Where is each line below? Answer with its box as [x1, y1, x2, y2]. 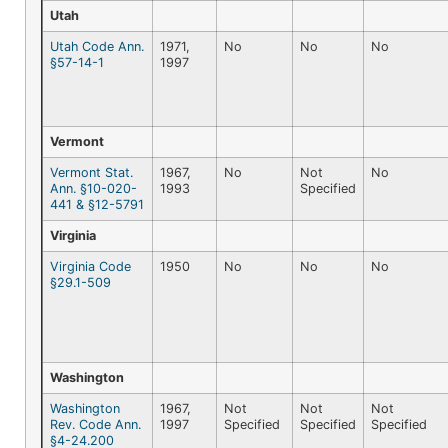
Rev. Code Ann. [50, 416, 141, 432]
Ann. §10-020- [50, 180, 137, 196]
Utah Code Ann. [50, 38, 144, 54]
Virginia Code [50, 258, 131, 274]
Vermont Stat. [50, 164, 133, 180]
